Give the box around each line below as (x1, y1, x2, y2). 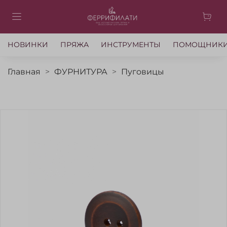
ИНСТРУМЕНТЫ (101, 40, 161, 50)
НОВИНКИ (8, 40, 48, 50)
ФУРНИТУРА (54, 66, 107, 77)
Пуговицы (121, 66, 164, 77)
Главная (8, 66, 41, 77)
